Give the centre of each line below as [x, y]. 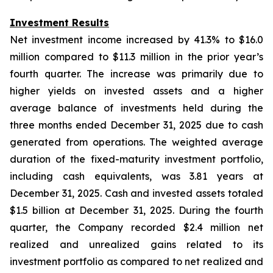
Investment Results [59, 23]
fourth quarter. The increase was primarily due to [136, 74]
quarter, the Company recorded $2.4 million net [136, 227]
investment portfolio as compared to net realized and [136, 261]
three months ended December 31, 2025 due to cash [136, 125]
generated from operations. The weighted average [136, 142]
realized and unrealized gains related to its [136, 244]
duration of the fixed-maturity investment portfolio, [136, 159]
